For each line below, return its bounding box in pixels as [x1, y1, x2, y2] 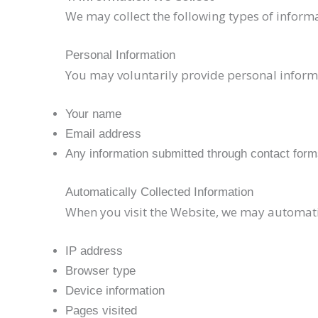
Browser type [65, 264, 136, 278]
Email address [65, 127, 141, 141]
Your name [65, 107, 121, 121]
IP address [65, 244, 123, 258]
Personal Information [65, 48, 175, 62]
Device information [65, 284, 165, 298]
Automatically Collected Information [65, 185, 253, 199]
